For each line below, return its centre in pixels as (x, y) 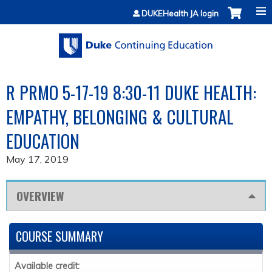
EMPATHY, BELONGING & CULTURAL (120, 117)
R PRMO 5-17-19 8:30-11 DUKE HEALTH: (131, 93)
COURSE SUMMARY (59, 236)
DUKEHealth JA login (180, 13)
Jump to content (136, 7)
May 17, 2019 (37, 159)
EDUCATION (43, 141)
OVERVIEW (40, 196)
